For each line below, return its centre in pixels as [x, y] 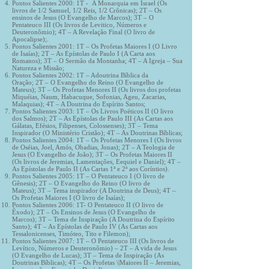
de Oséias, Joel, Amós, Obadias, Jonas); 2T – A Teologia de [93, 147]
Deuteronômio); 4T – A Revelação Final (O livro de [83, 32]
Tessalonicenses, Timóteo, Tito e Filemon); [71, 234]
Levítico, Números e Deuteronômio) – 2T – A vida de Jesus [94, 248]
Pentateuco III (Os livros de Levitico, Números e [79, 25]
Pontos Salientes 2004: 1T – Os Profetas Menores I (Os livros [97, 140]
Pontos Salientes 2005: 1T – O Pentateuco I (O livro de [88, 176]
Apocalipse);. [30, 39]
